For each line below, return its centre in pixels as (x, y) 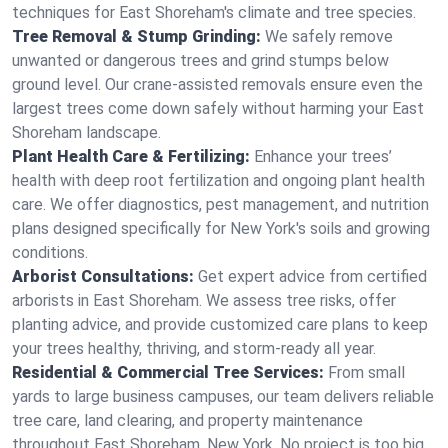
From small (366, 372)
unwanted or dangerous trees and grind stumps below (200, 60)
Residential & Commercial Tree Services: (168, 372)
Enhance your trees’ (323, 156)
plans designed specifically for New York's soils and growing (221, 228)
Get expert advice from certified (312, 276)
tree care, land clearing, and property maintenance (187, 420)
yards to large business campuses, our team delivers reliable (223, 396)
